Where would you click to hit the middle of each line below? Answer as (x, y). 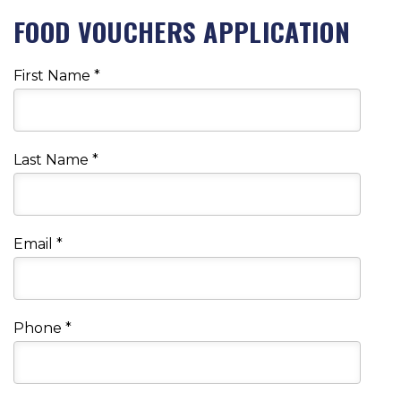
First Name (54, 76)
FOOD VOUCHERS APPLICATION (182, 31)
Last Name (53, 160)
